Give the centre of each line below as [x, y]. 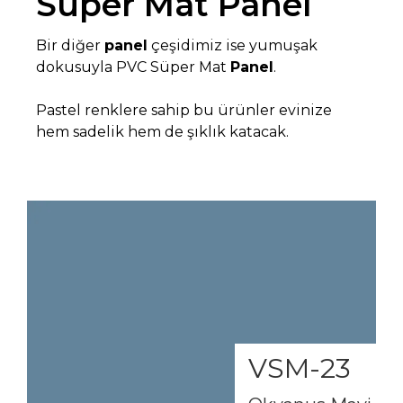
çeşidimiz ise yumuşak [233, 45]
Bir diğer [70, 45]
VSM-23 [300, 368]
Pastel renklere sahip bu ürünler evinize [184, 110]
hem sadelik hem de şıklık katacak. [162, 131]
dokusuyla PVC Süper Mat [133, 67]
